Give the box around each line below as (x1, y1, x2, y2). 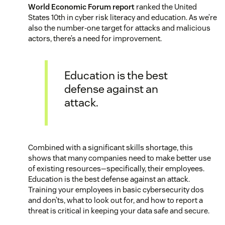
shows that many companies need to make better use (28, 153, 211, 163)
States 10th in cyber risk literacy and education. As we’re (28, 13, 217, 23)
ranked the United (135, 2, 197, 12)
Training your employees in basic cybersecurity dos (28, 185, 204, 195)
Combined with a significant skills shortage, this (28, 143, 193, 153)
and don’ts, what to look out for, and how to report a (28, 195, 203, 205)
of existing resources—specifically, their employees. (28, 164, 204, 174)
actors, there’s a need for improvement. (28, 34, 162, 44)
